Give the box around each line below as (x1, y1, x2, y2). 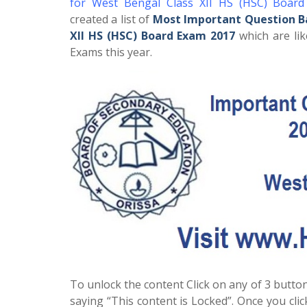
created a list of (70, 12, 153, 27)
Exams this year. (70, 45, 152, 60)
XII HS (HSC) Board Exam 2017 (70, 28, 236, 43)
